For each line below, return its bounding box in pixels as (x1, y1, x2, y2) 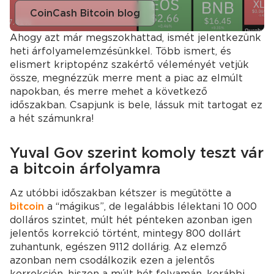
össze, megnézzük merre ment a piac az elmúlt (10, 72, 243, 84)
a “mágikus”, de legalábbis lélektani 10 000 (44, 201, 257, 212)
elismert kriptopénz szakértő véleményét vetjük (10, 59, 249, 70)
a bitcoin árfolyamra (10, 160, 161, 177)
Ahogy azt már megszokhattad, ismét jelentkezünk (10, 32, 261, 43)
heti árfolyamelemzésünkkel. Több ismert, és (10, 45, 231, 57)
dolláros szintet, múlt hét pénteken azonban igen (10, 214, 252, 226)
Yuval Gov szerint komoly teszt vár (10, 144, 264, 161)
